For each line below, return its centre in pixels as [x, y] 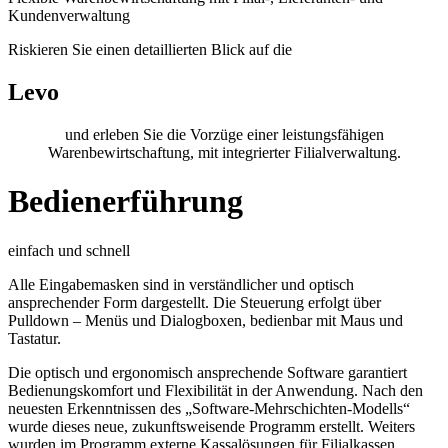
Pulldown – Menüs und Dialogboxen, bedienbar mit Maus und [205, 320]
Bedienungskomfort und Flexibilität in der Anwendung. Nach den [215, 390]
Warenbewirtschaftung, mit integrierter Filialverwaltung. [224, 152]
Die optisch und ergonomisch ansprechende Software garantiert [207, 372]
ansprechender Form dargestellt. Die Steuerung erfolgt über [194, 302]
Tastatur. [34, 338]
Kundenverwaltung [69, 16]
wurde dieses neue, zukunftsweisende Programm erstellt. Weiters [211, 426]
